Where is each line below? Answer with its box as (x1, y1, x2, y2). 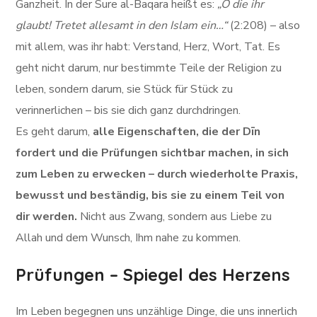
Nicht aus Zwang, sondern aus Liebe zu (77, 209, 272, 224)
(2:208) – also (227, 18, 301, 33)
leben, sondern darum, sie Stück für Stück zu (16, 81, 234, 97)
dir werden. (16, 209, 78, 224)
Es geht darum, (16, 124, 93, 139)
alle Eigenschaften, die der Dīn (93, 124, 261, 139)
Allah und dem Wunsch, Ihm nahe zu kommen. (16, 230, 241, 246)
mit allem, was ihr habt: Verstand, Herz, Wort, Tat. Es (16, 39, 281, 54)
